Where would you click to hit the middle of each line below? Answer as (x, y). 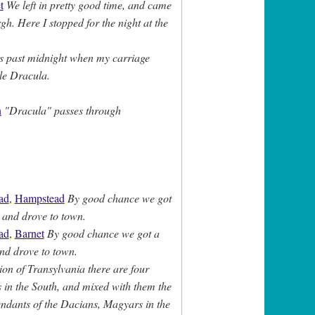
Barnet (29, 233)
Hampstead (39, 198)
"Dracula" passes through (62, 110)
